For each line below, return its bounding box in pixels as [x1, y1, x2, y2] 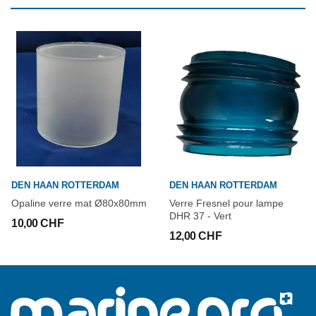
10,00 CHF [11, 217, 64, 229]
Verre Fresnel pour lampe [169, 197, 284, 209]
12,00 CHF [169, 230, 222, 242]
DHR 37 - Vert [169, 210, 231, 221]
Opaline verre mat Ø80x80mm [11, 197, 147, 209]
